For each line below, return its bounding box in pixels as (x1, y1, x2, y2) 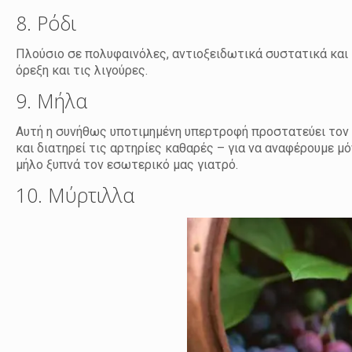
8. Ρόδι (16, 9, 77, 37)
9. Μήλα (16, 87, 88, 115)
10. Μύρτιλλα (16, 181, 135, 209)
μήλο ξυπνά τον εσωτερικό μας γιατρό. (16, 157, 239, 173)
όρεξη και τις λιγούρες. (16, 63, 148, 79)
